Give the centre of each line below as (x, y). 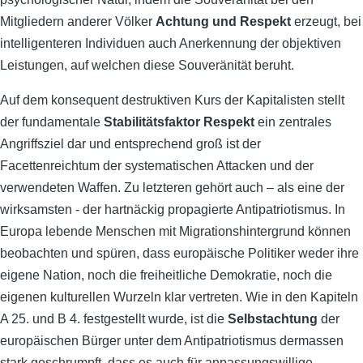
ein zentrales (293, 122)
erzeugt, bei (326, 21)
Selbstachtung (273, 319)
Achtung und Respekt (223, 21)
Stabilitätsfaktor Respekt (179, 122)
